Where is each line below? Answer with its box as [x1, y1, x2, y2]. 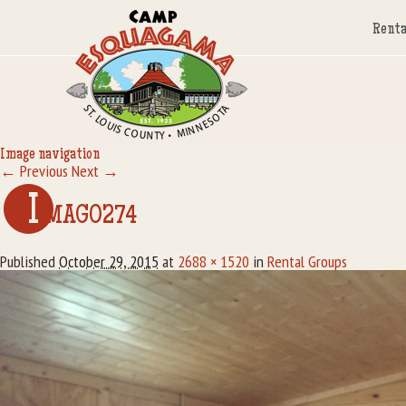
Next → [72, 160, 119, 181]
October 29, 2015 [59, 251, 159, 272]
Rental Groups [267, 251, 347, 272]
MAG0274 [43, 204, 137, 231]
